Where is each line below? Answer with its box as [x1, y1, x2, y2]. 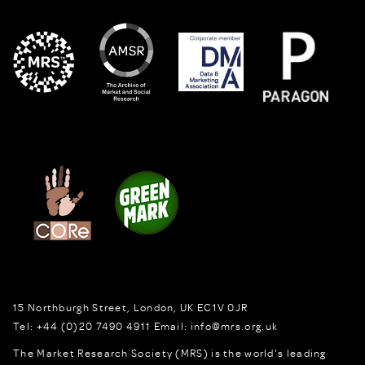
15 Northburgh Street [13, 300, 128, 314]
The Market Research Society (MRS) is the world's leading [13, 345, 327, 359]
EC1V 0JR [196, 300, 248, 314]
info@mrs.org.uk [190, 319, 279, 332]
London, [133, 300, 178, 314]
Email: [151, 319, 191, 332]
